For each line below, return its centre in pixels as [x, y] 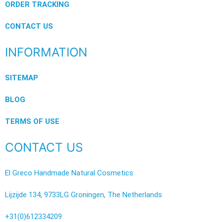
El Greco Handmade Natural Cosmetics [69, 173]
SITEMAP [22, 78]
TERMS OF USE [32, 122]
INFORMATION [46, 52]
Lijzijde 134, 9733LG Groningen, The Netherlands [83, 195]
